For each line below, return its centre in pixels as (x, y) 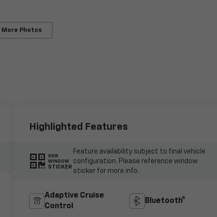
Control (59, 206)
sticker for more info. (106, 171)
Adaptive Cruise (75, 195)
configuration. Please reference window (135, 161)
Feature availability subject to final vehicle (139, 152)
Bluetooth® (165, 201)
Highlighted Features (79, 127)
